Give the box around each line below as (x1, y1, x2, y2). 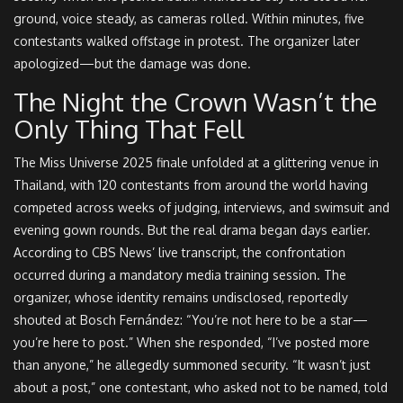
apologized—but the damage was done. (13, 56, 251, 72)
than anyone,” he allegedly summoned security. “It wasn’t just (13, 357, 371, 373)
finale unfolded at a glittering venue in (153, 155, 379, 171)
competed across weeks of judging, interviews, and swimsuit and (13, 200, 390, 216)
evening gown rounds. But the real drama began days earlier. (13, 222, 371, 238)
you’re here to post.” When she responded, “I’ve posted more (13, 335, 370, 351)
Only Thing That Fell (13, 112, 244, 146)
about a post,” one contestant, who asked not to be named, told (13, 380, 388, 396)
